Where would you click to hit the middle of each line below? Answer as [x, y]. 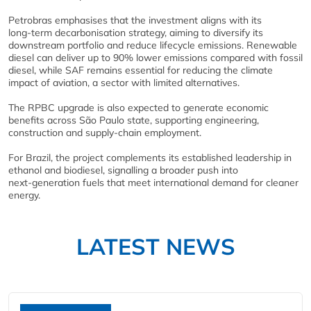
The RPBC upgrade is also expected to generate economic [138, 107]
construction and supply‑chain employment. [105, 132]
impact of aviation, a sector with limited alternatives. [124, 82]
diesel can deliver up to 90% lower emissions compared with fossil [155, 57]
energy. [24, 195]
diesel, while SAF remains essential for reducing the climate [141, 70]
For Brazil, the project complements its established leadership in [150, 157]
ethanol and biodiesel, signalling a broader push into [123, 170]
